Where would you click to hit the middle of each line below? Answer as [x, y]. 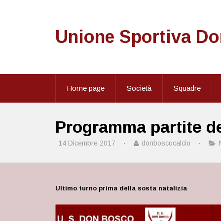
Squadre [187, 88]
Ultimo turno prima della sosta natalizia [121, 188]
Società [139, 88]
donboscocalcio [166, 143]
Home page [86, 88]
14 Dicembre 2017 [87, 143]
